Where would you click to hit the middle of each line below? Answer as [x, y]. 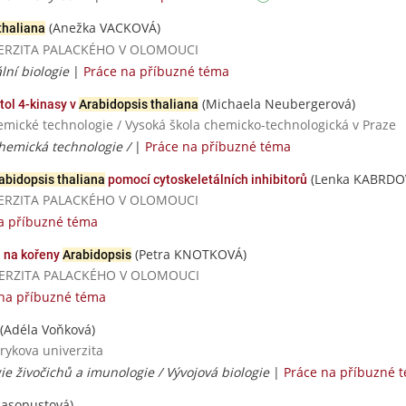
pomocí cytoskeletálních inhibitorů [206, 179]
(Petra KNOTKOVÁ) [189, 254]
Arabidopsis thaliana [139, 104]
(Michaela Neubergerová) [277, 103]
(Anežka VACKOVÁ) [103, 28]
